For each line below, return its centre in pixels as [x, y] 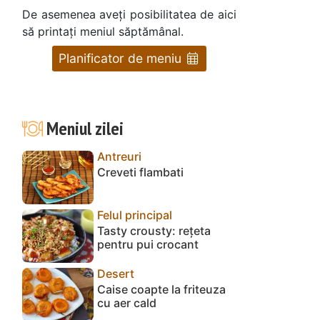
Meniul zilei [83, 128]
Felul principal [135, 215]
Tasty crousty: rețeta [154, 230]
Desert [116, 273]
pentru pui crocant [148, 244]
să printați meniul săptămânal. [103, 31]
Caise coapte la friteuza [161, 289]
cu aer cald [127, 302]
